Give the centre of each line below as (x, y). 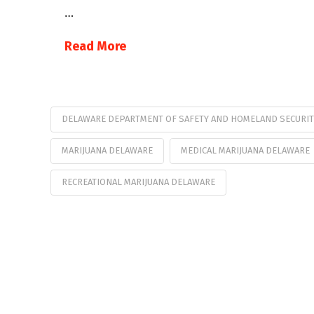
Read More (95, 47)
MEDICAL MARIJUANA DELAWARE (245, 150)
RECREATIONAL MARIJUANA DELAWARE (138, 182)
